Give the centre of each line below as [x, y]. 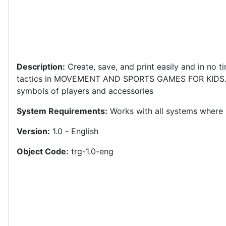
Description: [41, 67]
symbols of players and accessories [85, 91]
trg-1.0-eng [91, 152]
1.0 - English [74, 131]
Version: [33, 131]
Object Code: [43, 152]
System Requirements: [62, 111]
